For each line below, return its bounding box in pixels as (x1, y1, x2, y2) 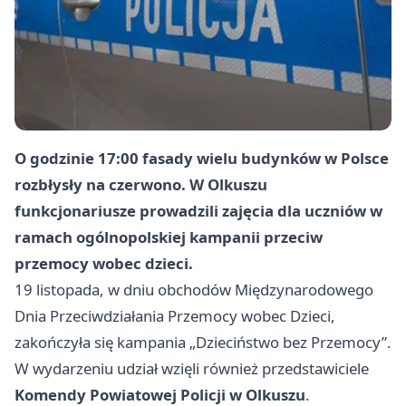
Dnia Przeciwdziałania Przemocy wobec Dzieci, (14, 304, 335, 326)
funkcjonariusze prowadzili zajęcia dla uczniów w (14, 199, 382, 221)
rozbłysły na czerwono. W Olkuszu (14, 173, 267, 195)
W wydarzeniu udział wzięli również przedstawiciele (14, 357, 369, 379)
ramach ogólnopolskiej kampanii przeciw (14, 226, 323, 247)
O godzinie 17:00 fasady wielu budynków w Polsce (14, 147, 389, 169)
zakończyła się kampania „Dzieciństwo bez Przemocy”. (14, 331, 391, 353)
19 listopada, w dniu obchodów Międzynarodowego (14, 278, 373, 300)
